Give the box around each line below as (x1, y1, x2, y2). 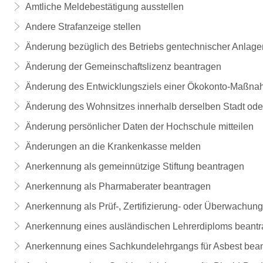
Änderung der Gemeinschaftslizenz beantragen (25, 62, 221, 72)
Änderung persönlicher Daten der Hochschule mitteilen (25, 122, 254, 131)
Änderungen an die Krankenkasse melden (25, 141, 201, 151)
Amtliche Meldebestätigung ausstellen (25, 2, 184, 12)
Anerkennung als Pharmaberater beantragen (25, 181, 211, 191)
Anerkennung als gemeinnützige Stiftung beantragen (25, 161, 244, 171)
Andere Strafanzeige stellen (25, 22, 141, 32)
